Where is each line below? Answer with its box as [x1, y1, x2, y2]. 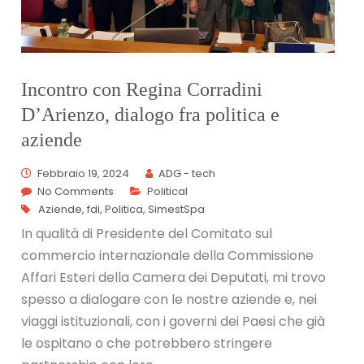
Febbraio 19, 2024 [37, 166, 130, 182]
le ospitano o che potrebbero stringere [21, 334, 273, 353]
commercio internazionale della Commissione [21, 246, 314, 266]
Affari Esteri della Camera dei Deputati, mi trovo [21, 268, 327, 288]
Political [147, 184, 188, 200]
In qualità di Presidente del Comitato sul [21, 224, 273, 244]
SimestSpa [148, 201, 206, 218]
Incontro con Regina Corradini [21, 79, 263, 101]
